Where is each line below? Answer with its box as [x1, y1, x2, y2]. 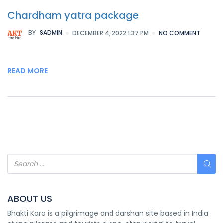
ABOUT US [7, 192, 52, 205]
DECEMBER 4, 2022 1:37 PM [72, 29, 149, 38]
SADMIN [38, 28, 62, 37]
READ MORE [7, 66, 48, 76]
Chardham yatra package [7, 8, 139, 23]
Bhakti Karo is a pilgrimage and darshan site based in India [7, 208, 208, 219]
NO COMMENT [159, 29, 200, 38]
